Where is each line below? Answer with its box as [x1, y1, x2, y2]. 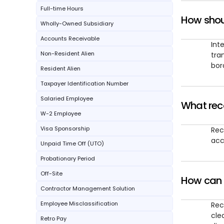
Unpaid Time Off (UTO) [40, 139, 104, 147]
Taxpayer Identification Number [40, 79, 128, 87]
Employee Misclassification [40, 199, 118, 207]
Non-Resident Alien [40, 49, 94, 57]
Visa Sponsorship [40, 124, 89, 132]
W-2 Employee [40, 109, 81, 117]
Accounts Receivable [40, 34, 99, 42]
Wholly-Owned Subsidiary [40, 19, 113, 27]
